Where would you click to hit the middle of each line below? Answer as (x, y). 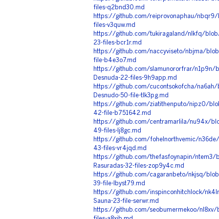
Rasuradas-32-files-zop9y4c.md (139, 166)
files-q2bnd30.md (119, 8)
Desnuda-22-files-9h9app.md (135, 78)
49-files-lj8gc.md (117, 131)
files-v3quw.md (114, 25)
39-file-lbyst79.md (119, 184)
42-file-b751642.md (122, 113)
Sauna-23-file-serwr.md (126, 201)
